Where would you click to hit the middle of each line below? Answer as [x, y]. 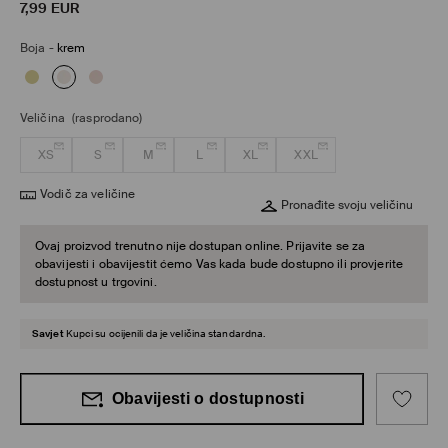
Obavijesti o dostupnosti [208, 399]
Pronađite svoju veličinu [347, 205]
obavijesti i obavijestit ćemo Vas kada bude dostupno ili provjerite [219, 264]
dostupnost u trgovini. [96, 282]
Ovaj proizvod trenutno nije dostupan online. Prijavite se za [200, 246]
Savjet [48, 334]
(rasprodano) [107, 118]
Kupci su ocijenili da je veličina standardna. [165, 334]
